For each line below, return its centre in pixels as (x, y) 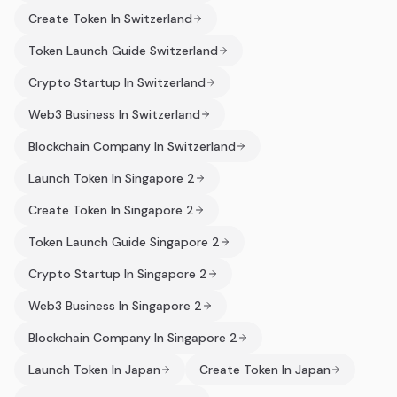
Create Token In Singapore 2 (111, 210)
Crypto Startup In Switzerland (117, 82)
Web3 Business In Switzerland (114, 114)
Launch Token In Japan (94, 370)
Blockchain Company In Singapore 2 (133, 338)
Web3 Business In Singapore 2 (115, 306)
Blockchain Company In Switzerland (132, 146)
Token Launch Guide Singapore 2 (124, 242)
